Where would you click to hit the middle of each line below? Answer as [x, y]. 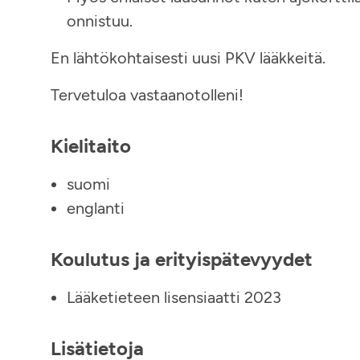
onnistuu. [100, 21]
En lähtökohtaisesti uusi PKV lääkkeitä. [188, 58]
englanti [96, 208]
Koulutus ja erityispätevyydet [182, 259]
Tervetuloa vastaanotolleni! [147, 95]
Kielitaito [91, 146]
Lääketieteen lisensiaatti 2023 [174, 297]
